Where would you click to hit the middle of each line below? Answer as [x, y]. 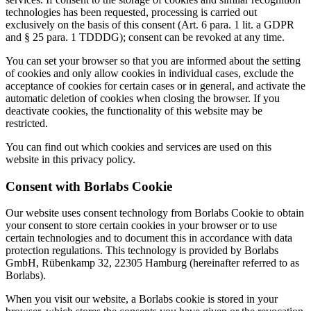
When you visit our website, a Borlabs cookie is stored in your [142, 299]
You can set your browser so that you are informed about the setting [153, 60]
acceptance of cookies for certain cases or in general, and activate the [155, 85]
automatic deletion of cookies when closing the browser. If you [143, 98]
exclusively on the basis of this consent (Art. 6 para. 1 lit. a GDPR [150, 24]
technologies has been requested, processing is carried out [131, 12]
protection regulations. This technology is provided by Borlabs [142, 251]
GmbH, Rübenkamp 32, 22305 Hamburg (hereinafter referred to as [152, 263]
